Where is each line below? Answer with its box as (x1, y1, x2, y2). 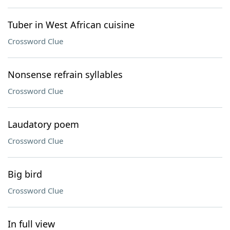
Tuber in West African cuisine (8, 18, 135, 31)
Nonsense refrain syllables (8, 68, 123, 81)
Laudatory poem (8, 118, 79, 130)
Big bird (8, 168, 42, 180)
